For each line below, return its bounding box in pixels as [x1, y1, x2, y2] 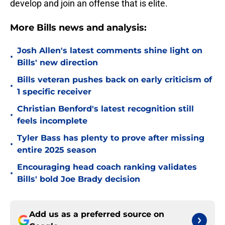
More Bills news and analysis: [10, 22, 147, 34]
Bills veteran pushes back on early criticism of [17, 75, 212, 85]
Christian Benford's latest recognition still [17, 104, 194, 114]
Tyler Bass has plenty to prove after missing [17, 133, 204, 143]
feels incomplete [17, 116, 87, 126]
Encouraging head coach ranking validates [17, 162, 197, 172]
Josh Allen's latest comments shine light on [17, 46, 202, 56]
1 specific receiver [17, 87, 91, 97]
